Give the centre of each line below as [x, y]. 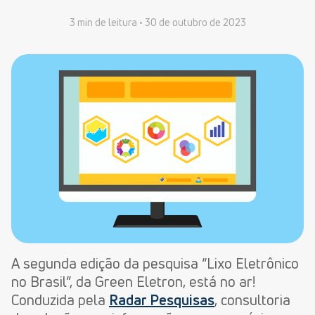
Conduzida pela [60, 300]
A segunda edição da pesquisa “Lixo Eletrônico [155, 264]
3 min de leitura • [107, 22]
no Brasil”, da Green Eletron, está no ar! [133, 282]
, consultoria [252, 300]
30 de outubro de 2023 [195, 22]
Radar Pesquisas [162, 300]
